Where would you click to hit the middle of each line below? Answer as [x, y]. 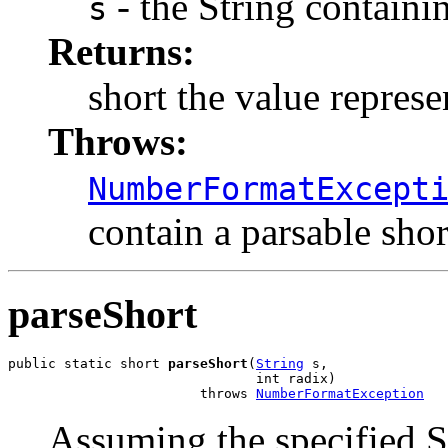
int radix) [172, 379]
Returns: [121, 51]
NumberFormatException [340, 394]
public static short [88, 364]
